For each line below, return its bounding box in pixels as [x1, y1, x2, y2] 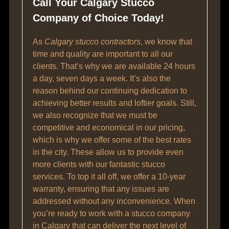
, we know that [140, 37, 192, 46]
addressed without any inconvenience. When [32, 197, 195, 205]
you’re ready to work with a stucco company [32, 209, 190, 218]
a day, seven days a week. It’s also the [32, 74, 171, 83]
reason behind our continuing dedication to [32, 86, 187, 95]
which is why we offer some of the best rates [32, 135, 191, 144]
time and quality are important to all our [32, 50, 173, 58]
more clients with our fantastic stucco [32, 160, 165, 169]
